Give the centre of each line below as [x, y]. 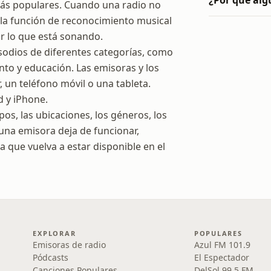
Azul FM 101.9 [222, 245]
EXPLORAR [54, 233]
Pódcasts [51, 257]
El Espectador [221, 257]
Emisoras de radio [70, 245]
